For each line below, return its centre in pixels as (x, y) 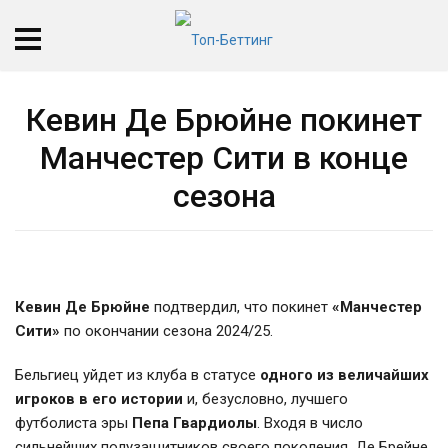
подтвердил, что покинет (241, 307)
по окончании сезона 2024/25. (166, 331)
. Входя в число (310, 423)
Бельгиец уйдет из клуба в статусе (137, 375)
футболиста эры (73, 423)
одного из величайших (344, 375)
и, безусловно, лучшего (265, 399)
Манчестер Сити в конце (224, 158)
